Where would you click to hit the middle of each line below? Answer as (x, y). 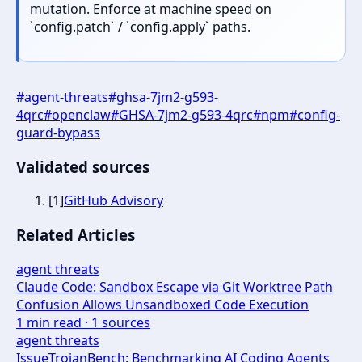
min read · (57, 322)
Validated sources (83, 166)
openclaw (81, 114)
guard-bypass (58, 132)
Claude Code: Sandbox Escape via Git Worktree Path (175, 286)
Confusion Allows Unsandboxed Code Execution (162, 304)
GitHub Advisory (114, 201)
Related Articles (76, 235)
